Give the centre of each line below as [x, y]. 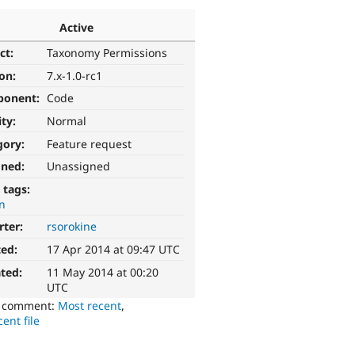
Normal [67, 121]
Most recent [90, 305]
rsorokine [72, 227]
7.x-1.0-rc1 [75, 75]
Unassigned [79, 166]
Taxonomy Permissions [107, 53]
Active [76, 27]
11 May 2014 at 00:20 [103, 272]
